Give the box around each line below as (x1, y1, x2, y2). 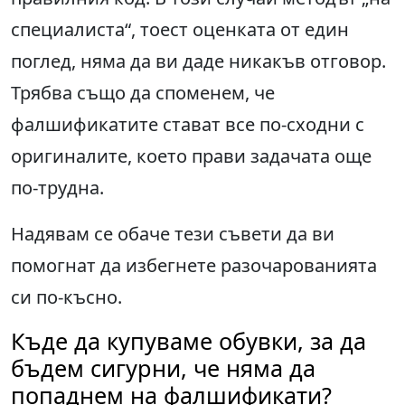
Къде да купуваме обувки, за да (11, 325, 366, 357)
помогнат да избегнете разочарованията (11, 253, 377, 278)
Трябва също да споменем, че (11, 80, 275, 106)
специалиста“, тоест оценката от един (11, 17, 349, 42)
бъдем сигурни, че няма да (11, 353, 316, 384)
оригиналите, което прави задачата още (11, 144, 372, 169)
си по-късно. (11, 285, 122, 310)
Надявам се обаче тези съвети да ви (11, 221, 334, 247)
